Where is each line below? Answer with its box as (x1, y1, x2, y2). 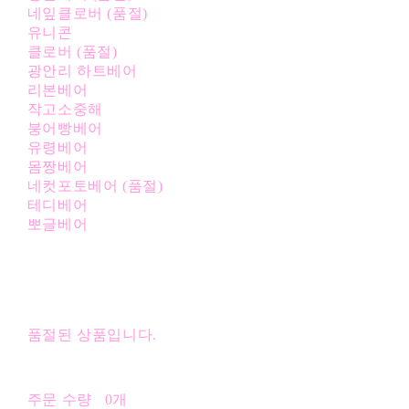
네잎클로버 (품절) (26, 5, 148, 21)
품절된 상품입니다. (26, 326, 157, 342)
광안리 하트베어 (26, 62, 138, 79)
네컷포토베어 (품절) (26, 177, 163, 194)
